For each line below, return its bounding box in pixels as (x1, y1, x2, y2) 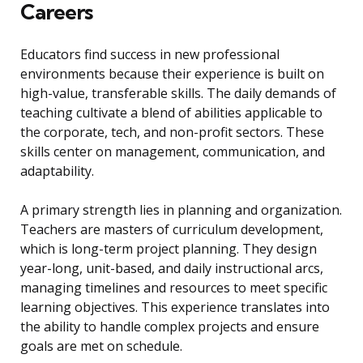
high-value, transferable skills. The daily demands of (20, 84, 336, 103)
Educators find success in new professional (20, 45, 280, 64)
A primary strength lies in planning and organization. (20, 201, 342, 220)
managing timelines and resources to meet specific (20, 279, 327, 297)
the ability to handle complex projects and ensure (20, 318, 319, 336)
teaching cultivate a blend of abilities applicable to (20, 104, 322, 122)
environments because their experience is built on (20, 65, 324, 83)
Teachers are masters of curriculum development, (20, 220, 323, 239)
